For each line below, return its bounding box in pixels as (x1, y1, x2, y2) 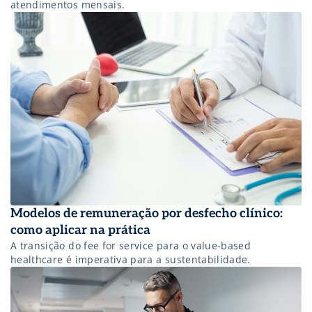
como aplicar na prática (10, 223, 150, 238)
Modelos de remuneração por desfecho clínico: (10, 206, 283, 221)
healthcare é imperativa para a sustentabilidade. (10, 253, 251, 267)
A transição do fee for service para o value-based (10, 239, 251, 253)
